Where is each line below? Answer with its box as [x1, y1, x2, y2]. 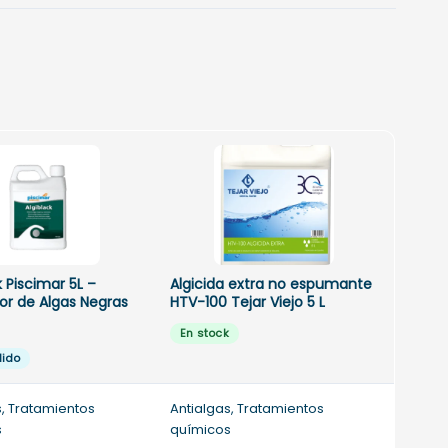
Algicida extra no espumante [170, 274, 372, 295]
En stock [180, 325, 229, 342]
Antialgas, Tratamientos [170, 399, 324, 419]
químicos [170, 420, 231, 440]
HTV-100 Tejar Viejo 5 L [170, 292, 325, 313]
